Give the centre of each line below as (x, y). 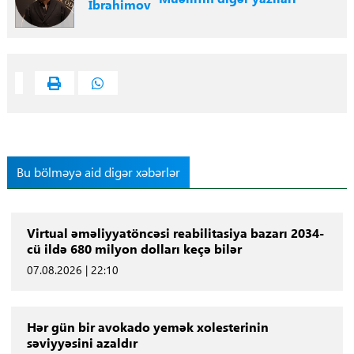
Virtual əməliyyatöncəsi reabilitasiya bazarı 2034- (175, 232)
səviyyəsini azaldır (82, 342)
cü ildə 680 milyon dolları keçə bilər (134, 248)
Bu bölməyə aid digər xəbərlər (98, 171)
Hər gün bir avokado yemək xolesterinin (147, 326)
